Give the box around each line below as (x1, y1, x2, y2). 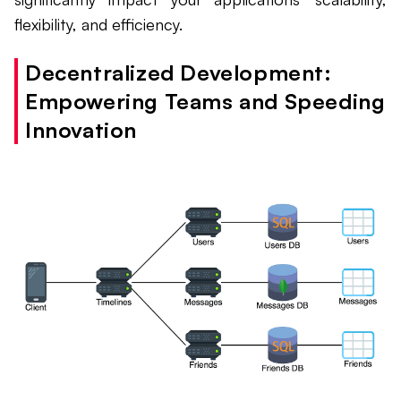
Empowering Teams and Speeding (25, 88, 386, 115)
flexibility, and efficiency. (14, 14, 183, 35)
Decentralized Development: (25, 59, 332, 87)
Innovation (25, 116, 137, 144)
